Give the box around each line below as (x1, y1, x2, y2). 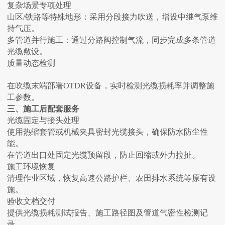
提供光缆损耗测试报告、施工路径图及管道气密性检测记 (7, 208, 208, 217)
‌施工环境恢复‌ (7, 162, 55, 171)
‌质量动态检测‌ (7, 59, 55, 68)
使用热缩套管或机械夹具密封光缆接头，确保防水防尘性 (7, 128, 208, 137)
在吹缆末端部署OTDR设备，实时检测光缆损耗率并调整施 (7, 81, 214, 90)
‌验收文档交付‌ (7, 197, 55, 206)
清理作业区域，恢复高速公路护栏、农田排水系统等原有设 (7, 174, 216, 183)
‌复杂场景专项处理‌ (7, 1, 71, 10)
